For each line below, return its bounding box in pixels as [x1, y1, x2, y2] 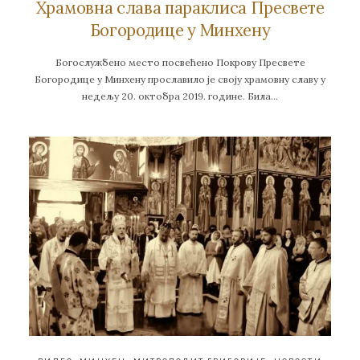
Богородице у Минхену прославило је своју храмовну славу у [35, 72, 325, 85]
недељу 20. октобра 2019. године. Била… [82, 89, 278, 102]
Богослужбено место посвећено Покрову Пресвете [55, 55, 305, 68]
